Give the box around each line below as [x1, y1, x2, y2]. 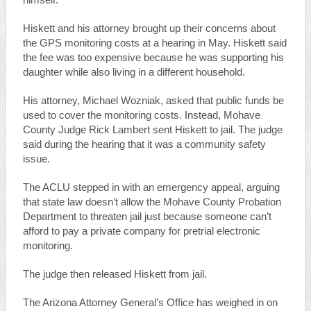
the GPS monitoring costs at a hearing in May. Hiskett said [22, 37, 287, 49]
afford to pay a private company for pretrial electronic [22, 226, 260, 237]
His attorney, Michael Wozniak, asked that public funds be [22, 95, 284, 106]
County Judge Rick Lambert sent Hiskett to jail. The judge [22, 124, 283, 135]
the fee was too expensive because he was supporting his [22, 52, 284, 63]
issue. [22, 153, 53, 165]
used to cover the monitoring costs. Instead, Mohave [22, 110, 260, 121]
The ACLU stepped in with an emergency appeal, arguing [22, 182, 280, 193]
